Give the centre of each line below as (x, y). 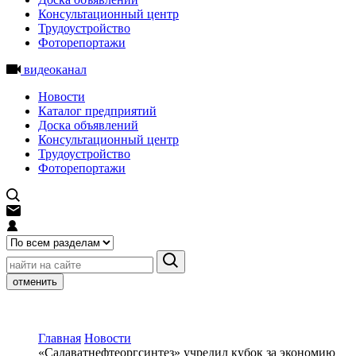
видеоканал (54, 70)
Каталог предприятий (97, 111)
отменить (35, 282)
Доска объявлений (88, 125)
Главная (60, 338)
